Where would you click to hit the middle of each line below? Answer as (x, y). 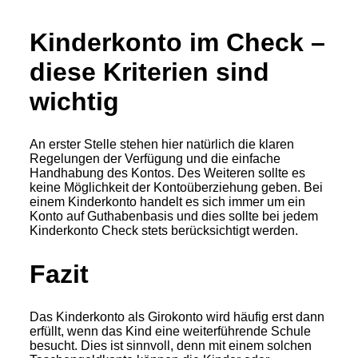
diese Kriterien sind (149, 72)
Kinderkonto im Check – (177, 42)
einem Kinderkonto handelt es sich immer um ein (167, 202)
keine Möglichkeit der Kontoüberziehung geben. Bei (176, 188)
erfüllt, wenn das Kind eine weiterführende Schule (170, 332)
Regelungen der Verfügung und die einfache (155, 159)
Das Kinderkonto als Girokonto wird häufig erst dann (177, 317)
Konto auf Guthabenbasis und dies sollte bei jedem (174, 217)
